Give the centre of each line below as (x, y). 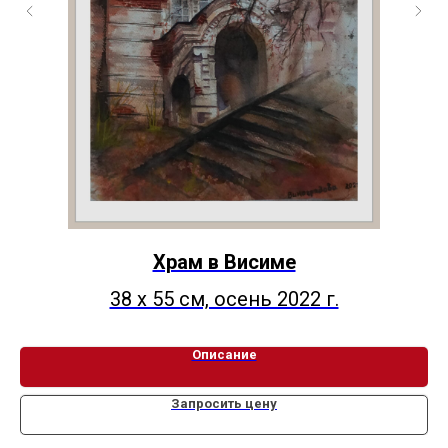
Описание (224, 355)
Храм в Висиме (224, 262)
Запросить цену (224, 404)
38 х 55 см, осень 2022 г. (224, 299)
